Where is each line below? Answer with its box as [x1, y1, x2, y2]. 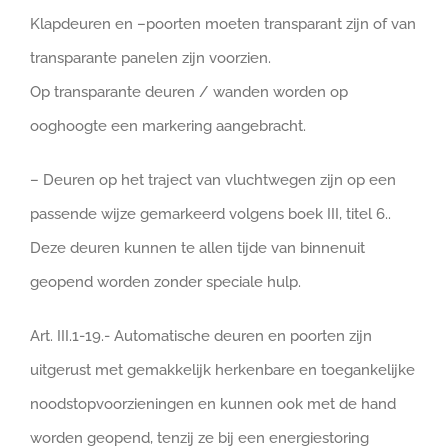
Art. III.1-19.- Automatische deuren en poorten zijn [30, 327, 372, 345]
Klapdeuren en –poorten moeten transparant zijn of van [30, 15, 416, 33]
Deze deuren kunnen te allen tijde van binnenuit [30, 239, 365, 257]
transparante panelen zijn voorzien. [30, 49, 271, 67]
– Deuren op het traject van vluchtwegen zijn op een [30, 171, 396, 189]
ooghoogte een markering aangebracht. [30, 117, 306, 135]
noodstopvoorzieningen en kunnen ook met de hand [30, 395, 396, 413]
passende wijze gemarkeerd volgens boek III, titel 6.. [30, 205, 395, 223]
